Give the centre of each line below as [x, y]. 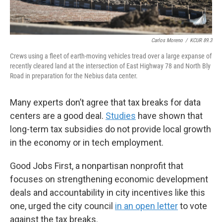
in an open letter [146, 206]
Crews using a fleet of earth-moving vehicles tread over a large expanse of [111, 56]
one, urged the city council [62, 206]
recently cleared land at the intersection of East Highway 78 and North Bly [110, 66]
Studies [121, 116]
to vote [193, 206]
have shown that [169, 116]
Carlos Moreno [167, 41]
